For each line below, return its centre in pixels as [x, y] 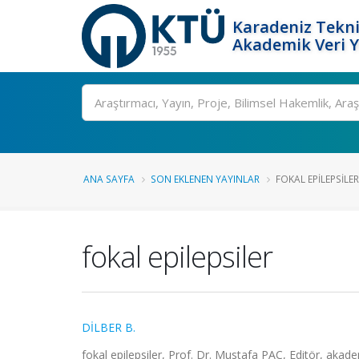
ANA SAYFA [109, 179]
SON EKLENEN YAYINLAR [205, 179]
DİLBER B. [109, 327]
